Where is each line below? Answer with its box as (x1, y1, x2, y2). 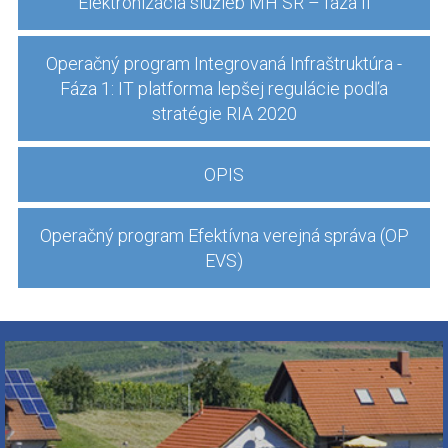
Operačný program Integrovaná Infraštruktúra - (46, 53, 402, 74)
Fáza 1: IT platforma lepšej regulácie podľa (60, 78, 388, 99)
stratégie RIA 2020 (151, 103, 297, 124)
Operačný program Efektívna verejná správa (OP (39, 225, 409, 246)
